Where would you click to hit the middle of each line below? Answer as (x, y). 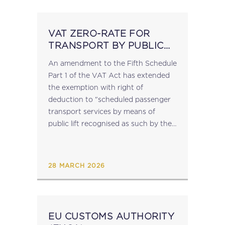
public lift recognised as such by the (110, 123)
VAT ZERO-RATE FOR (99, 33)
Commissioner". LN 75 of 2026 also (108, 135)
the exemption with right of (96, 87)
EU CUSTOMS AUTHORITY (111, 216)
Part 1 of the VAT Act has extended (109, 75)
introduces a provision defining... (104, 147)
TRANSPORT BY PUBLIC (106, 45)
